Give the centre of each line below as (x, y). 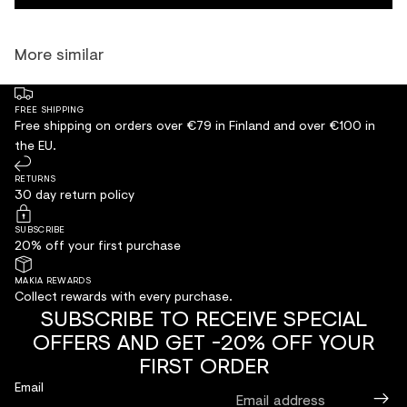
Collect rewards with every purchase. (124, 295)
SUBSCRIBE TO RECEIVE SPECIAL (203, 317)
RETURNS (35, 178)
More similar (59, 53)
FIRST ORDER (203, 364)
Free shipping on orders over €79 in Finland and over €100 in (195, 124)
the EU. (35, 144)
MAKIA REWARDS (53, 279)
